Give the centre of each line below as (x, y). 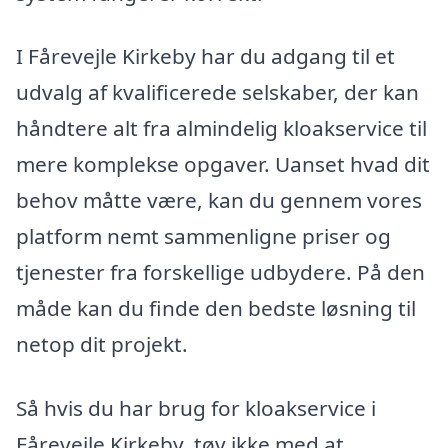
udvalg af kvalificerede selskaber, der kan (217, 92)
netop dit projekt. (102, 344)
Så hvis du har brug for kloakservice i (196, 408)
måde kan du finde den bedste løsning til (216, 308)
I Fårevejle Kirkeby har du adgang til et (205, 56)
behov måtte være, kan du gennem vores (219, 200)
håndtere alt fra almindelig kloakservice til (221, 128)
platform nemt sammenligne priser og (203, 236)
